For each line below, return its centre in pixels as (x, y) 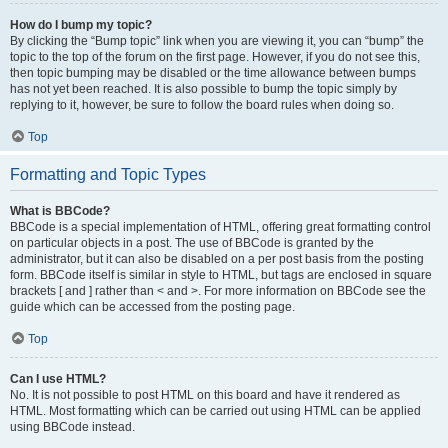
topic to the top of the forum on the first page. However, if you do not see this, (215, 57)
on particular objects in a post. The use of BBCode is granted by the (192, 243)
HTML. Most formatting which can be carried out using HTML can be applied (215, 411)
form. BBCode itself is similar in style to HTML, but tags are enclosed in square (221, 275)
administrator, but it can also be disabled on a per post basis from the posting (217, 259)
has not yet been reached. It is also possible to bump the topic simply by (203, 89)
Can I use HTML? (58, 379)
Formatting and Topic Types (108, 174)
